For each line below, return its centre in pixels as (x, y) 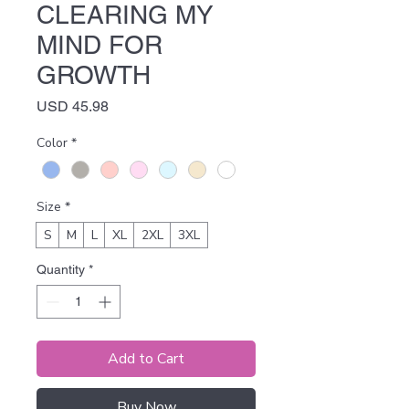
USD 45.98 (73, 107)
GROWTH (94, 75)
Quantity (61, 270)
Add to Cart (146, 359)
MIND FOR (100, 45)
